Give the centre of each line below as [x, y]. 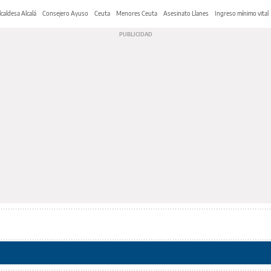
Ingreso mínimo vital [242, 13]
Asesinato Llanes [186, 13]
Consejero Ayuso [65, 13]
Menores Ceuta [137, 13]
